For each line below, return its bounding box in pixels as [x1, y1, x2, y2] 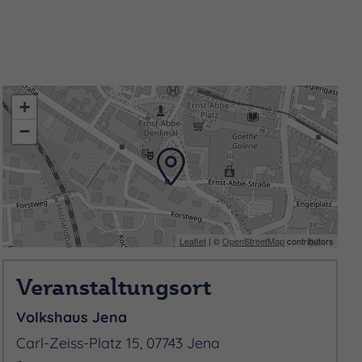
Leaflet [179, 234, 206, 247]
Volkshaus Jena [16, 307, 128, 326]
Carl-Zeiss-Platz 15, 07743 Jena [16, 333, 221, 351]
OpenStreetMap [221, 234, 284, 247]
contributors [284, 234, 334, 247]
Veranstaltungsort [16, 271, 212, 301]
